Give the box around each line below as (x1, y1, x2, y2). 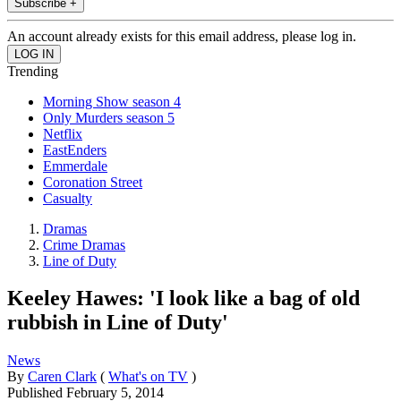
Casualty (43, 190, 92, 206)
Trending (7, 63, 58, 79)
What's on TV (108, 369, 188, 385)
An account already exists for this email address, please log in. (7, 28, 356, 44)
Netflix (43, 125, 82, 141)
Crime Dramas (43, 236, 125, 252)
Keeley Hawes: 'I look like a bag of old (7, 286, 360, 311)
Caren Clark (28, 369, 97, 385)
